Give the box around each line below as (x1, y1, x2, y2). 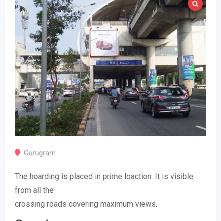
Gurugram (24, 148, 56, 158)
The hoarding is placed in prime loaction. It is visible (15, 172, 193, 182)
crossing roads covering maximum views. (15, 199, 157, 209)
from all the (15, 185, 54, 195)
